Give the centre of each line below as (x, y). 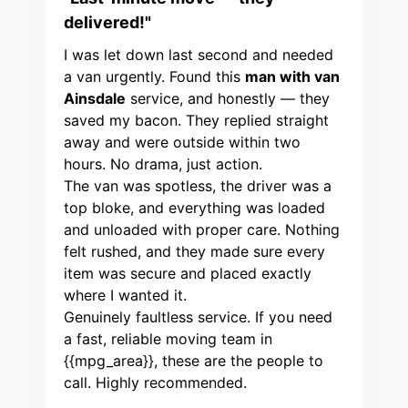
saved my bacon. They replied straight (196, 121)
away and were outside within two (182, 143)
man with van (292, 77)
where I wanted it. (125, 296)
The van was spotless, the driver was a (198, 186)
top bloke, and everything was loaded (194, 208)
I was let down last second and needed (199, 55)
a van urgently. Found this (154, 77)
